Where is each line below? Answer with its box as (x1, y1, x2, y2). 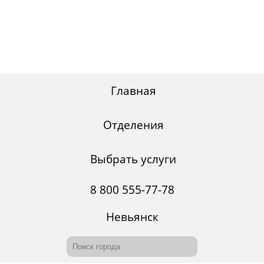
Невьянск (105, 209, 159, 225)
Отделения (103, 117, 164, 133)
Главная (110, 83, 156, 99)
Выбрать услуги (90, 151, 176, 167)
